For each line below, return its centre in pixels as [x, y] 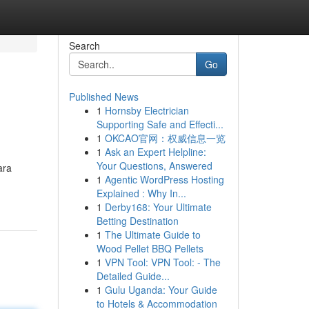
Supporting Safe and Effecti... [160, 124]
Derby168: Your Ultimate [158, 207]
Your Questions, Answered [154, 166]
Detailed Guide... [133, 276]
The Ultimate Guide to [152, 235]
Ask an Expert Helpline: [155, 152]
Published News [103, 97]
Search [84, 46]
